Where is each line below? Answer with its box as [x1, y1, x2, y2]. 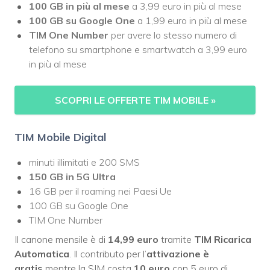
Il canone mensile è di [14, 233, 108, 246]
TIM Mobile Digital [14, 130, 106, 145]
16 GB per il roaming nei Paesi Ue [29, 185, 172, 198]
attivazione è [146, 248, 209, 260]
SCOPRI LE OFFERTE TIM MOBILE [54, 94, 211, 107]
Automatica [14, 248, 69, 260]
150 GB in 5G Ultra [29, 171, 116, 183]
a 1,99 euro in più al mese [135, 14, 247, 27]
